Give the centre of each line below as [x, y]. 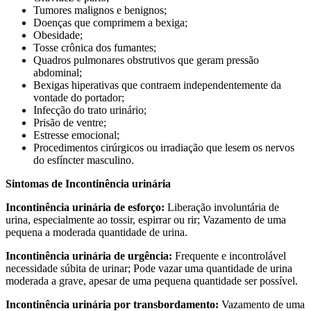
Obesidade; [58, 35]
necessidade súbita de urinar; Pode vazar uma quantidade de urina [149, 268]
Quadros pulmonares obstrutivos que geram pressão [146, 60]
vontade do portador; [79, 97]
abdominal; [58, 72]
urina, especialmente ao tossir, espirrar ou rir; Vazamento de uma [146, 219]
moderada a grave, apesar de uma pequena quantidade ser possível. [152, 280]
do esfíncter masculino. [84, 160]
